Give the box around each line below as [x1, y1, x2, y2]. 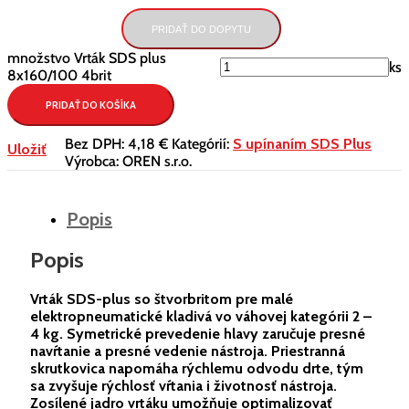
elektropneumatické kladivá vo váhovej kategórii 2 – [30, 308, 372, 326]
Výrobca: [65, 152, 122, 171]
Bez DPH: [65, 135, 128, 153]
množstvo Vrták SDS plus [7, 49, 166, 68]
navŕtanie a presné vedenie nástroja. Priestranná [30, 342, 345, 361]
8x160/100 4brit [7, 67, 111, 85]
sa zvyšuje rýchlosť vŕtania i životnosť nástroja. [30, 377, 337, 395]
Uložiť [7, 141, 47, 159]
